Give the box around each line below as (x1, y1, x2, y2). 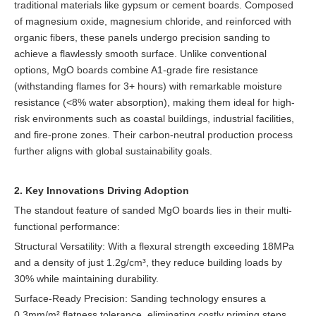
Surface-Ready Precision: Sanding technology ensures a (14, 293, 266, 304)
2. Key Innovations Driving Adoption (14, 185, 189, 196)
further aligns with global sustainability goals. (14, 145, 212, 157)
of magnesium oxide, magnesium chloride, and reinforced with (14, 16, 291, 27)
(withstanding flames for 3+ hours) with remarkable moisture (14, 80, 282, 92)
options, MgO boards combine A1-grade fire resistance (14, 64, 258, 75)
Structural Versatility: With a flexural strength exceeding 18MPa (14, 241, 294, 252)
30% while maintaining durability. (14, 273, 159, 284)
